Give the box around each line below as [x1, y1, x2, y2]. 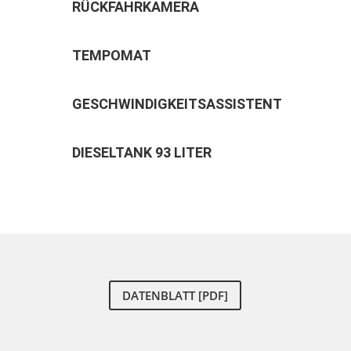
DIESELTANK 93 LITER [71, 144, 212, 161]
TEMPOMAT [71, 47, 151, 64]
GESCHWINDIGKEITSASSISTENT [71, 96, 282, 113]
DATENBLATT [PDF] [122, 287, 229, 303]
